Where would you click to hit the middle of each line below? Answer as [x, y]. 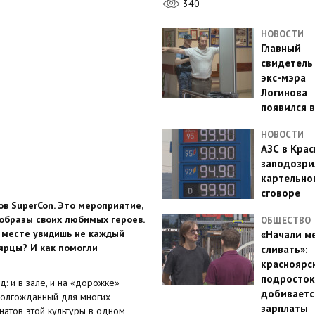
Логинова [284, 92]
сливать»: [284, 249]
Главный [281, 48]
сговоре [280, 193]
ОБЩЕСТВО [285, 220]
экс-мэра [283, 78]
